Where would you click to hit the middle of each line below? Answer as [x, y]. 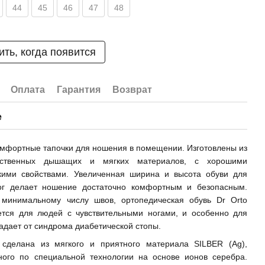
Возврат [132, 90]
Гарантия [79, 90]
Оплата [28, 90]
